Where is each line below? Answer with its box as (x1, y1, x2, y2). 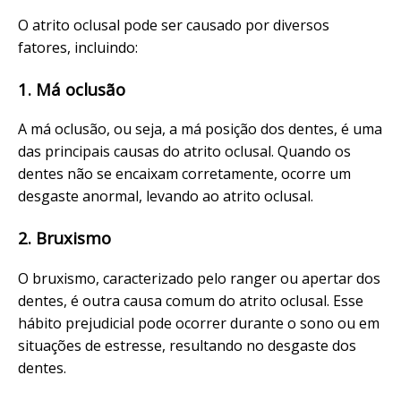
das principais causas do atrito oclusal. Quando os (18, 141, 351, 162)
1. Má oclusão (18, 77, 125, 100)
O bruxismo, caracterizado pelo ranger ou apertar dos (18, 268, 380, 288)
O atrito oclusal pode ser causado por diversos (18, 14, 329, 35)
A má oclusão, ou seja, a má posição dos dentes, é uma (18, 119, 382, 140)
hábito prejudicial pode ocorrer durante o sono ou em (18, 312, 380, 333)
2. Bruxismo (18, 226, 111, 250)
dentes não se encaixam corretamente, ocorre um (18, 164, 351, 184)
